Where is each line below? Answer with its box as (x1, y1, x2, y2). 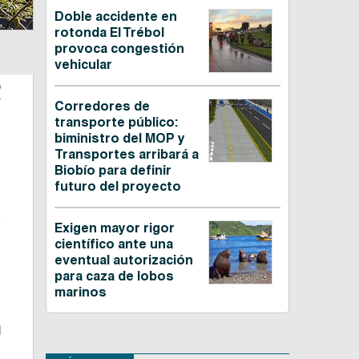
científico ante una (54, 236, 173, 252)
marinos (54, 284, 107, 301)
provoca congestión (54, 41, 184, 57)
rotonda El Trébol (54, 25, 164, 41)
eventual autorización (54, 252, 193, 268)
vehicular (54, 57, 112, 73)
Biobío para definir (54, 163, 171, 179)
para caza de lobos (54, 268, 174, 284)
